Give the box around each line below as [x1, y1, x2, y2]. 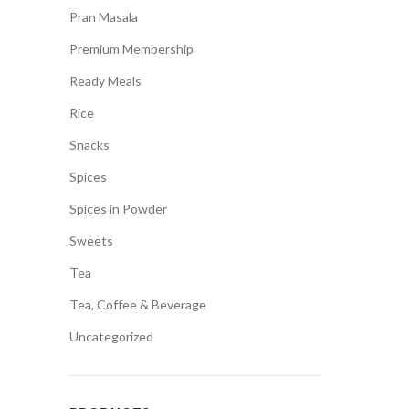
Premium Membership [69, 41, 194, 57]
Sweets [69, 233, 113, 248]
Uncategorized [69, 329, 153, 344]
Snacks [69, 137, 110, 152]
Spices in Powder [69, 201, 167, 216]
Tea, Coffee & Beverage [69, 297, 206, 312]
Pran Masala [69, 9, 138, 25]
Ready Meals [69, 73, 142, 89]
